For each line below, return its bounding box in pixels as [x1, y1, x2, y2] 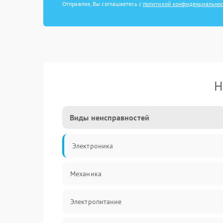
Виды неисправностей [70, 112, 149, 122]
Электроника [72, 141, 113, 150]
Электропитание [70, 197, 122, 206]
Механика [70, 169, 102, 178]
